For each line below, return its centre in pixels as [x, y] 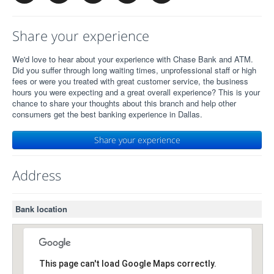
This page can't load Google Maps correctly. [128, 264]
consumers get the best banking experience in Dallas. [107, 114]
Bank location [41, 209]
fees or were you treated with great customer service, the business [130, 81]
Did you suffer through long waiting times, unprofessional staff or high [134, 70]
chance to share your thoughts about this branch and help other [124, 103]
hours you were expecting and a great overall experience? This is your [136, 92]
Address [37, 175]
